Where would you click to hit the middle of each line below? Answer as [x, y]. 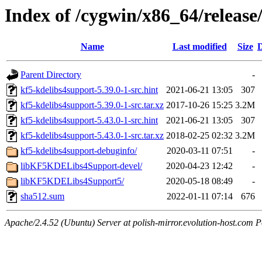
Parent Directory [51, 75]
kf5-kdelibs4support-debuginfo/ [79, 151]
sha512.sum [42, 196]
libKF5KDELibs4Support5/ [72, 181]
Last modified [199, 47]
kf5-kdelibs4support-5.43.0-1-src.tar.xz [92, 136]
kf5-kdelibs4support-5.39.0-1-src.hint [89, 90]
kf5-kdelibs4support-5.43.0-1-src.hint [89, 120]
